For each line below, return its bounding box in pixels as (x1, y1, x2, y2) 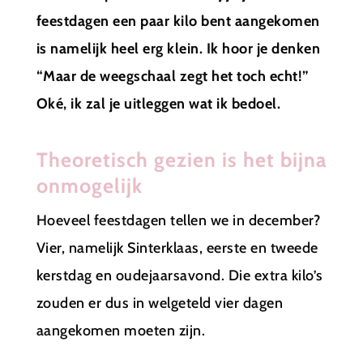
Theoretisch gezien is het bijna (36, 147, 327, 172)
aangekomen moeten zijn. (36, 321, 206, 340)
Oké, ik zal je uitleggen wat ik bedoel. (36, 94, 281, 113)
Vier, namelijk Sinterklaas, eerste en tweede (36, 238, 318, 257)
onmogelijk (36, 173, 143, 198)
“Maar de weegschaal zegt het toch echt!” (36, 66, 309, 85)
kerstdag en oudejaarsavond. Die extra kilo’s (36, 266, 323, 284)
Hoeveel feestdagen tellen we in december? (36, 211, 321, 229)
